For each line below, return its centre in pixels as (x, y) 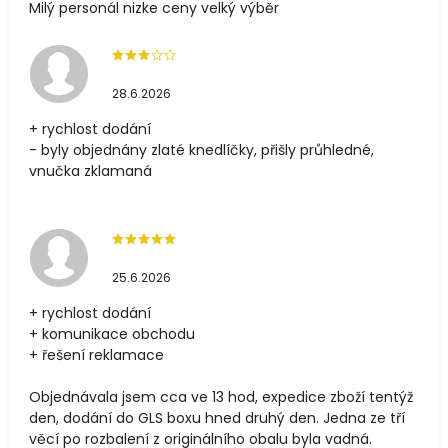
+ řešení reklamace (96, 354)
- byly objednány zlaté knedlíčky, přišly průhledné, (201, 149)
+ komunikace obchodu (112, 333)
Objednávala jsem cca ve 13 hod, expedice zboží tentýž (221, 396)
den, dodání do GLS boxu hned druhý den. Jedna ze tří (217, 417)
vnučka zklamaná (90, 170)
